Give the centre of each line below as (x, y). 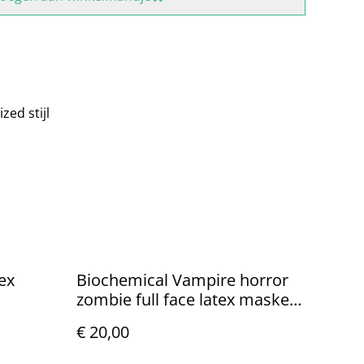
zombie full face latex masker (186, 299)
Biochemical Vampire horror (182, 279)
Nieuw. (102, 318)
